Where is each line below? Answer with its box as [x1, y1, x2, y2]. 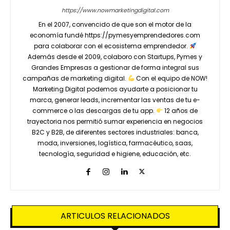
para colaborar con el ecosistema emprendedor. [33, 41, 189, 50]
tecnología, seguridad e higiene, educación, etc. [39, 149, 191, 158]
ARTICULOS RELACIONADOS [60, 209, 170, 222]
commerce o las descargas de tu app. [32, 106, 156, 115]
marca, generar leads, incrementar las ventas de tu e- [30, 95, 200, 104]
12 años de [163, 106, 198, 115]
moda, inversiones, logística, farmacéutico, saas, [37, 138, 193, 147]
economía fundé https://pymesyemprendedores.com [30, 30, 200, 40]
